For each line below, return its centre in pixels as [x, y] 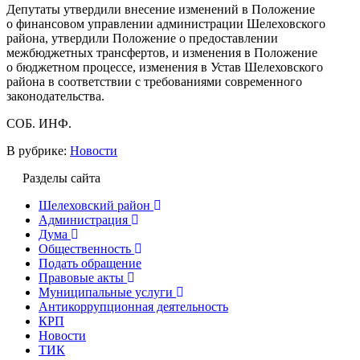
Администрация [83, 219]
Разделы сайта [61, 178]
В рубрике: [38, 150]
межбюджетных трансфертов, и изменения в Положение [162, 52]
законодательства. [55, 96]
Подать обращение [90, 263]
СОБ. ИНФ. [39, 123]
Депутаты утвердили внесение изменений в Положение [161, 9]
